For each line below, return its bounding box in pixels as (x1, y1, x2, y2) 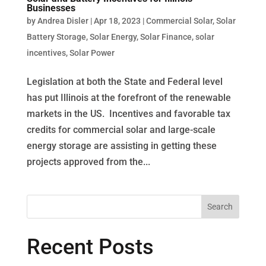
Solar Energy (89, 31, 137, 42)
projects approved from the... (26, 156, 150, 167)
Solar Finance (140, 31, 192, 42)
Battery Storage (26, 31, 86, 42)
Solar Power (69, 47, 115, 58)
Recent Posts (26, 234, 154, 259)
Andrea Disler (37, 15, 88, 26)
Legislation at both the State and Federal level (26, 75, 223, 87)
